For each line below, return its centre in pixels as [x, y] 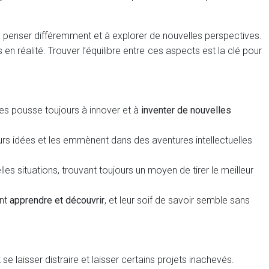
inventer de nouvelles [186, 110]
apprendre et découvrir [57, 200]
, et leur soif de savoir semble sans [177, 200]
